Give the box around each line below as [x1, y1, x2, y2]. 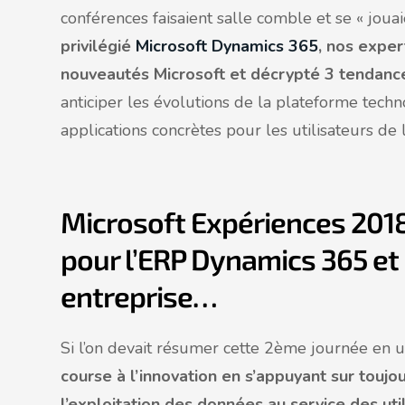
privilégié [61, 35, 136, 57]
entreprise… [61, 278, 217, 313]
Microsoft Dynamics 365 [136, 35, 318, 57]
